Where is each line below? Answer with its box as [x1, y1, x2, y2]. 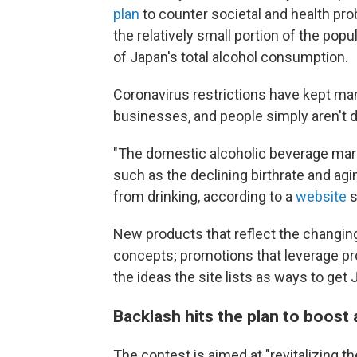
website [296, 188, 347, 205]
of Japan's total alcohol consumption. [113, 49, 348, 65]
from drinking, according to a [113, 188, 296, 205]
